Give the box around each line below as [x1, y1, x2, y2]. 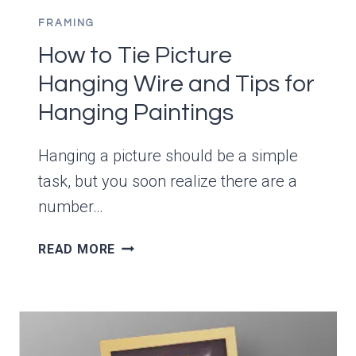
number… [38, 197, 103, 217]
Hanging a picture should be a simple [38, 146, 298, 166]
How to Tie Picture [38, 43, 232, 68]
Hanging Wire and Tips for [38, 72, 315, 97]
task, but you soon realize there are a [38, 172, 297, 192]
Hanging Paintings [38, 100, 234, 126]
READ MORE [38, 242, 116, 257]
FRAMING [38, 17, 95, 29]
